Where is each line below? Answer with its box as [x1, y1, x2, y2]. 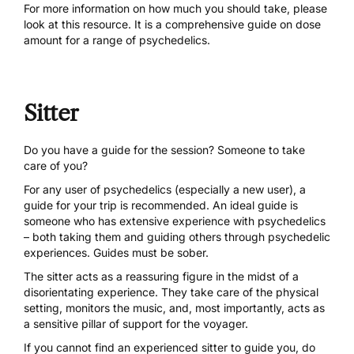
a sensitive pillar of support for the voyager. [24, 317, 248, 331]
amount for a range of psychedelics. [24, 33, 210, 47]
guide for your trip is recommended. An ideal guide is [24, 198, 298, 213]
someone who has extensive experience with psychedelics [24, 214, 326, 228]
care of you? [24, 159, 88, 173]
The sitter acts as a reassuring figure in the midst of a [24, 269, 299, 284]
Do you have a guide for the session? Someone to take [24, 143, 305, 157]
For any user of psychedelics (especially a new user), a [24, 183, 306, 197]
